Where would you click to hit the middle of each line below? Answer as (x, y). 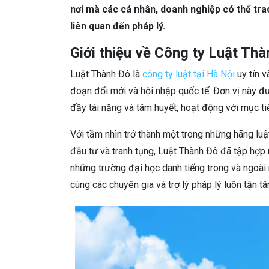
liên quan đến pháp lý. (119, 26)
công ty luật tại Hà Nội (189, 74)
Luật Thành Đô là (106, 74)
